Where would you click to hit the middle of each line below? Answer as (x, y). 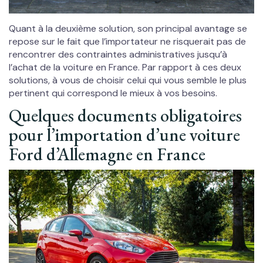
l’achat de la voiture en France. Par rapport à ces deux (125, 67)
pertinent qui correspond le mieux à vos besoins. (113, 93)
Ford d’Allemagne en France (107, 154)
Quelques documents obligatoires (125, 115)
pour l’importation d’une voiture (124, 134)
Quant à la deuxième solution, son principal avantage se (128, 28)
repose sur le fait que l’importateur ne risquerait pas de (127, 41)
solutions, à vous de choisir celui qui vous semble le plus (128, 80)
